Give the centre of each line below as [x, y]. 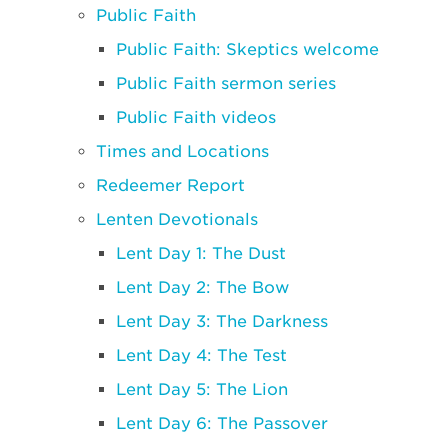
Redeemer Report [170, 185]
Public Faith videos [196, 117]
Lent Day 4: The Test [201, 355]
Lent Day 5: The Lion [202, 389]
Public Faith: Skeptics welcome [247, 49]
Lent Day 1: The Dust [201, 253]
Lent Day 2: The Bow [202, 287]
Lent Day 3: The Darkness [222, 321]
